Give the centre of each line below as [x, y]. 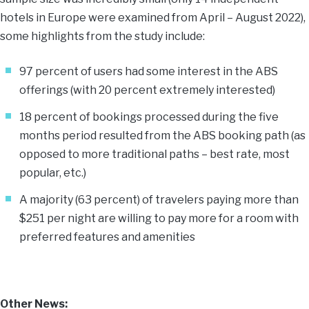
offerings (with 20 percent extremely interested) [147, 90]
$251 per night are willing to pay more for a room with [159, 218]
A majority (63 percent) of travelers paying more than [159, 200]
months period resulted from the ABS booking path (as [162, 136]
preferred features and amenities [107, 237]
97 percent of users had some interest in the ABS [149, 71]
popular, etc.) [53, 173]
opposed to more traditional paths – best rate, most [154, 154]
